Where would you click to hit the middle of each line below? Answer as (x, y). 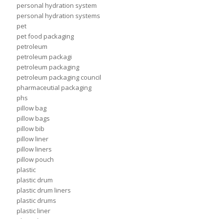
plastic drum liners (44, 190)
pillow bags (33, 119)
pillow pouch (35, 160)
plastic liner (33, 211)
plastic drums (36, 201)
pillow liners (34, 149)
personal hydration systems (58, 16)
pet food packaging (45, 36)
